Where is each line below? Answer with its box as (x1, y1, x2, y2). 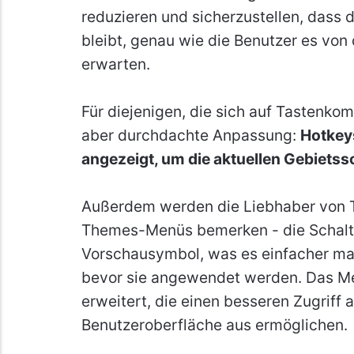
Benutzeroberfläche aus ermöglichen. (81, 314, 348, 334)
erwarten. (81, 54, 150, 73)
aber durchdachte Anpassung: (81, 125, 300, 145)
